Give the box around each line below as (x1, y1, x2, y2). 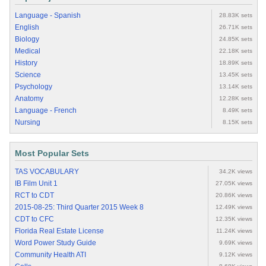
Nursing (15, 118, 40, 127)
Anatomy (15, 94, 43, 103)
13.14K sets (219, 83, 252, 90)
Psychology (15, 83, 52, 91)
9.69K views (219, 239, 252, 246)
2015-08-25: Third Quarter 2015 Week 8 (15, 203, 144, 212)
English (15, 23, 39, 32)
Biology (15, 35, 39, 44)
